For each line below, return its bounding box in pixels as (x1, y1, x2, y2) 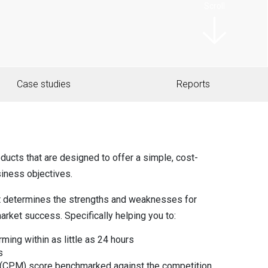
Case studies (17, 78, 71, 90)
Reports (176, 78, 210, 90)
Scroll (204, 7, 225, 17)
